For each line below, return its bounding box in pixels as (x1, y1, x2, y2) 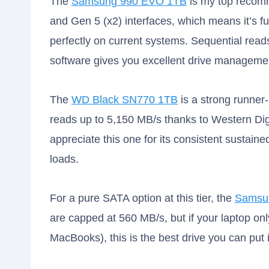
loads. (50, 153, 79, 166)
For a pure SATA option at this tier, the (50, 192, 235, 205)
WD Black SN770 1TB (71, 94, 178, 106)
